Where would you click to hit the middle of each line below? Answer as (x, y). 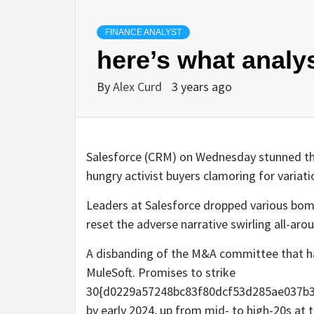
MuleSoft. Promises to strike (161, 273)
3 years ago (202, 87)
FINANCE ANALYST (143, 33)
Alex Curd (139, 87)
